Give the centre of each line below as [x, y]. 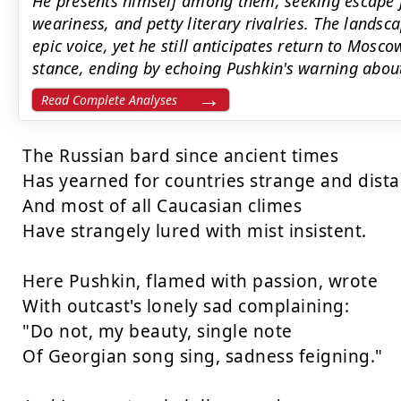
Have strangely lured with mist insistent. [195, 231]
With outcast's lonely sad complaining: [186, 306]
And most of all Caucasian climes [162, 206]
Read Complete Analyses [109, 100]
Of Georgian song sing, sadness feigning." [203, 356]
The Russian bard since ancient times [180, 156]
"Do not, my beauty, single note [158, 331]
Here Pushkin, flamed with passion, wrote [200, 281]
